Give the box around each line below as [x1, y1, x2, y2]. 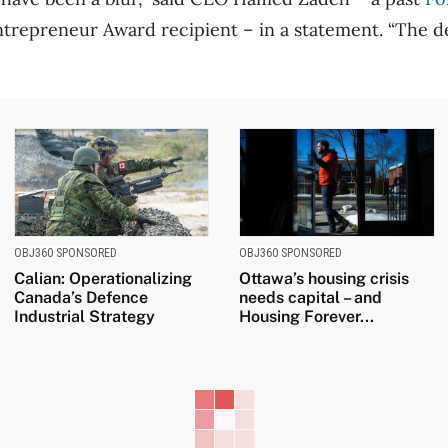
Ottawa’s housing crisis [239, 269, 409, 289]
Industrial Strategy [13, 307, 155, 327]
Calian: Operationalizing [13, 269, 192, 289]
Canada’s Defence [13, 288, 148, 308]
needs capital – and [239, 288, 382, 308]
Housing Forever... [239, 307, 374, 327]
